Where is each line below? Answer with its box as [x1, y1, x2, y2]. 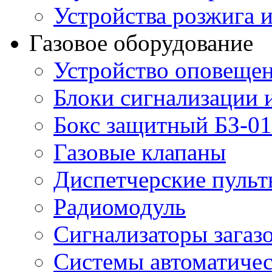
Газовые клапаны [53, 138, 226, 165]
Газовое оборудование [29, 29, 253, 56]
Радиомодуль [53, 193, 186, 220]
